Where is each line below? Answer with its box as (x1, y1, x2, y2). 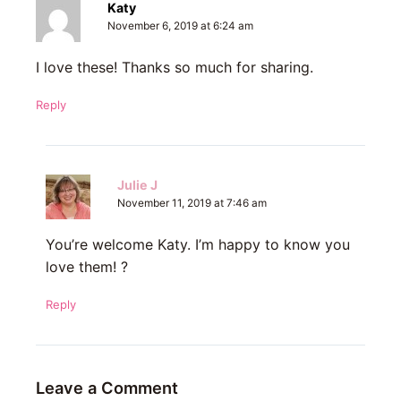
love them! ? (45, 257, 128, 276)
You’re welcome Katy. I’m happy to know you (45, 235, 350, 253)
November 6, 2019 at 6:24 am (107, 19, 253, 32)
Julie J (116, 176, 158, 192)
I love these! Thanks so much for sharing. (36, 57, 313, 76)
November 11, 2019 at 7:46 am (116, 196, 267, 209)
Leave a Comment (36, 377, 178, 397)
